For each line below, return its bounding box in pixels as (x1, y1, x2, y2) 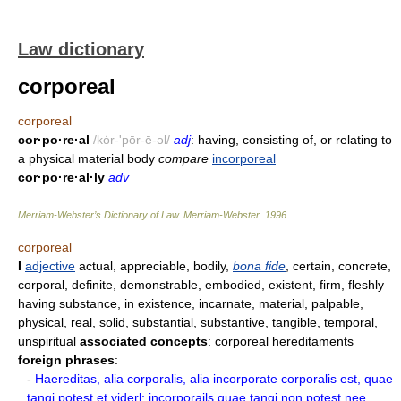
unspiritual (18, 334, 80, 348)
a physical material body (18, 151, 158, 166)
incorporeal (212, 151, 276, 166)
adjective (25, 259, 75, 273)
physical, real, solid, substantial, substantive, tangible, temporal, (18, 315, 378, 329)
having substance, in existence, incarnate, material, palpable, (18, 296, 363, 311)
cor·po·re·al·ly (18, 170, 105, 184)
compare (158, 151, 209, 166)
